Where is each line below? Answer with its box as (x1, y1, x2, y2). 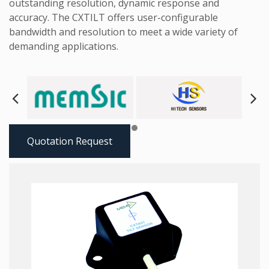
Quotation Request (27, 134, 112, 148)
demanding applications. (9, 40, 118, 53)
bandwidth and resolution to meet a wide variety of (9, 25, 238, 38)
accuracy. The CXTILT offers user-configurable (9, 11, 218, 24)
